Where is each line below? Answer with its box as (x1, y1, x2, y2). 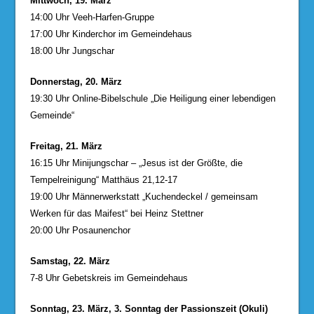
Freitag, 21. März (29, 140, 102, 151)
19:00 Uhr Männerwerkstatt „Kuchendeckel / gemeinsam (29, 191, 258, 202)
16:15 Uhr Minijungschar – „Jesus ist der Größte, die (29, 157, 243, 168)
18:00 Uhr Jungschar (29, 45, 114, 56)
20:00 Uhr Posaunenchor (29, 224, 130, 235)
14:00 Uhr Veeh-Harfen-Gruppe (29, 11, 154, 22)
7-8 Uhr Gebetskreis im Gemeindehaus (29, 272, 188, 283)
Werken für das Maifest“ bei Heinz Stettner (29, 207, 203, 219)
